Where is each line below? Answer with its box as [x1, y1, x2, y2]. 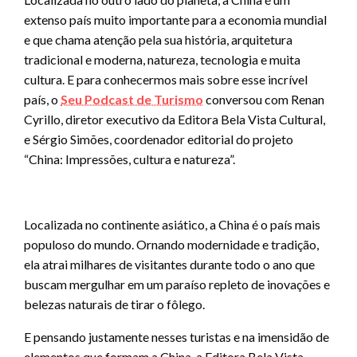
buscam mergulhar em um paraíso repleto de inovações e [24, 276, 330, 292]
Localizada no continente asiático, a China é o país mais [24, 216, 320, 232]
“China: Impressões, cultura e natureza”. [24, 151, 235, 167]
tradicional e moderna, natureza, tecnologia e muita [24, 51, 300, 67]
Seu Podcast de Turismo [61, 91, 203, 107]
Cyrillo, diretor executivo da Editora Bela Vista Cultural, [24, 111, 325, 127]
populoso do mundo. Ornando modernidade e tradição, [24, 236, 319, 252]
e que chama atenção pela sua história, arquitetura [24, 31, 292, 47]
